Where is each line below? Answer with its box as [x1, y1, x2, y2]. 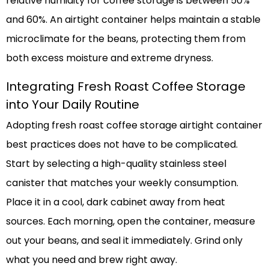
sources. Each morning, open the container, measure [6, 214, 255, 228]
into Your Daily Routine [6, 95, 139, 113]
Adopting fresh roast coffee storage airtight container [6, 118, 262, 132]
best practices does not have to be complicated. [6, 137, 238, 151]
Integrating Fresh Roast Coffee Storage [6, 77, 246, 95]
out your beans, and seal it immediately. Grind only [6, 233, 243, 247]
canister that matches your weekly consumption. [6, 175, 238, 190]
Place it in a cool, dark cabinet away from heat [6, 195, 225, 209]
